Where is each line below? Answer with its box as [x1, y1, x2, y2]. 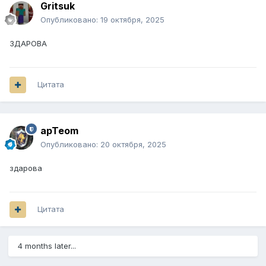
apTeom [40, 125, 78, 137]
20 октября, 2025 [100, 140, 166, 150]
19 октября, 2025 [100, 15, 164, 25]
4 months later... [18, 241, 76, 251]
